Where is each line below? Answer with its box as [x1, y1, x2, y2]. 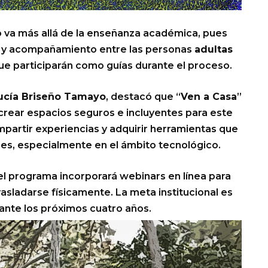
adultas [194, 43, 233, 55]
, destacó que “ [106, 90, 181, 102]
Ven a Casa [181, 90, 237, 102]
